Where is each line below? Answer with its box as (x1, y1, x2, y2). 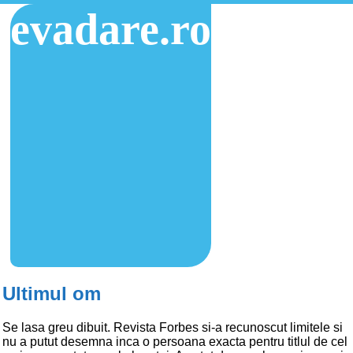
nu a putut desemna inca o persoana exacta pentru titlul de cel (2, 334, 347, 348)
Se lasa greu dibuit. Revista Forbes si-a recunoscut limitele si (2, 320, 343, 334)
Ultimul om (2, 282, 101, 304)
